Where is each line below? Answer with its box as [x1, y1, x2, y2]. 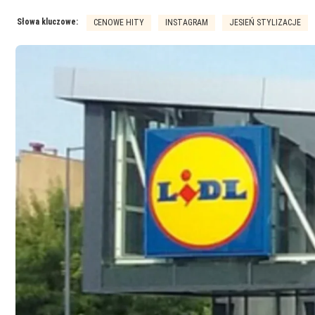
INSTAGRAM [165, 18, 208, 28]
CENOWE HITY [94, 18, 144, 28]
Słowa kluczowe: [17, 17, 78, 27]
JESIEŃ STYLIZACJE [229, 18, 301, 28]
